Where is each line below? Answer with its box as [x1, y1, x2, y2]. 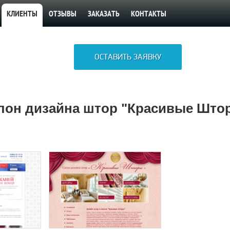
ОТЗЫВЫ [48, 9, 76, 20]
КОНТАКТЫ [130, 9, 166, 20]
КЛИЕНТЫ [6, 9, 37, 20]
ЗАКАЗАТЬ [87, 9, 120, 20]
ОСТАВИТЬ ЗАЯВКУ [94, 52, 162, 62]
